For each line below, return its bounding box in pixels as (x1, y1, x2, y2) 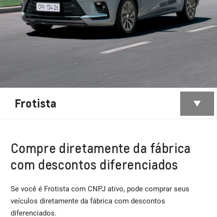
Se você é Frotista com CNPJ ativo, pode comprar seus (11, 185, 190, 194)
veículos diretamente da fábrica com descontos (11, 197, 166, 206)
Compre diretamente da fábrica (11, 139, 191, 156)
